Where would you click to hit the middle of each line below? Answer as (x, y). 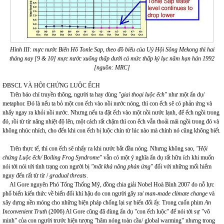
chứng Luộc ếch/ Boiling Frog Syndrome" (52, 157)
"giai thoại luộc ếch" (143, 94)
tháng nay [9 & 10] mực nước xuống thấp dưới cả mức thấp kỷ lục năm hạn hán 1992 (112, 58)
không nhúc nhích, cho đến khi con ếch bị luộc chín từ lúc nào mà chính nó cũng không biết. (111, 130)
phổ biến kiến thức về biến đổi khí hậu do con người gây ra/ (74, 193)
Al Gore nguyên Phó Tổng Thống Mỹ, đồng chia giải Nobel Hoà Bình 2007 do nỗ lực (108, 184)
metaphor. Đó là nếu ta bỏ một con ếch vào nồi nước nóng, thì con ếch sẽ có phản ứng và (107, 103)
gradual (60, 175)
